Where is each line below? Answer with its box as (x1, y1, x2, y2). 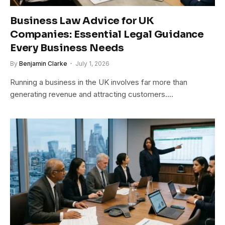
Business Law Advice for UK (10, 14, 154, 27)
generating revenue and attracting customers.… (10, 89, 173, 99)
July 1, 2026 (75, 59, 109, 67)
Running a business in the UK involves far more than (10, 77, 187, 87)
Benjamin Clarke (19, 59, 67, 67)
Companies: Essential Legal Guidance (10, 28, 204, 41)
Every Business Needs (10, 41, 125, 54)
